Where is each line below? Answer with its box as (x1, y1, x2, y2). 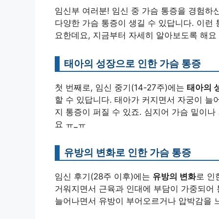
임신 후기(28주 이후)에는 (55, 172, 153, 182)
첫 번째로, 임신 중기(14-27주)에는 (55, 83, 187, 93)
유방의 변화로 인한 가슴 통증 (64, 146, 191, 159)
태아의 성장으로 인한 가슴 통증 (64, 57, 201, 70)
